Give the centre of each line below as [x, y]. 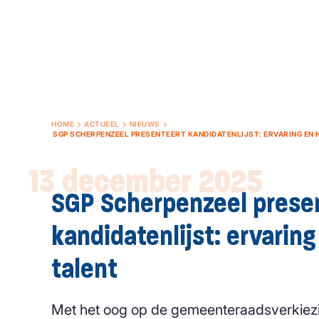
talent [84, 268]
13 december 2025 [146, 180]
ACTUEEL [102, 124]
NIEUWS [145, 124]
